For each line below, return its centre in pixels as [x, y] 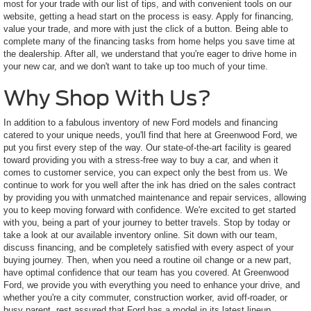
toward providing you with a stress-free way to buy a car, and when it [141, 160]
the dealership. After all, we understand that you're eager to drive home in [150, 53]
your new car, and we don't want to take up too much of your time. [136, 66]
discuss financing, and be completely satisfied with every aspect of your [149, 247]
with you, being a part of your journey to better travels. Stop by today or [147, 222]
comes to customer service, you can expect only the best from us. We [145, 172]
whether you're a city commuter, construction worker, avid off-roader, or [145, 297]
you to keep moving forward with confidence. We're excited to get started [150, 210]
